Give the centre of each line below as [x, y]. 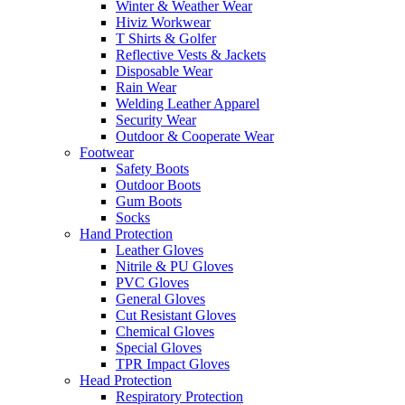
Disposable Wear [164, 71]
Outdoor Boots [158, 184]
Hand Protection [126, 233]
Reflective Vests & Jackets [191, 54]
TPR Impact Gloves [173, 363]
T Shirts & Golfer [166, 38]
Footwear [107, 152]
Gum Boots [149, 201]
